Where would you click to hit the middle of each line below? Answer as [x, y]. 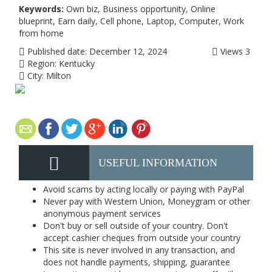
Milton [59, 76]
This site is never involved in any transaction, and [139, 250]
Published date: [56, 51]
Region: [41, 63]
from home [41, 33]
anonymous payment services [102, 213]
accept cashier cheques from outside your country [142, 238]
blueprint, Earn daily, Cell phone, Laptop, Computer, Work [131, 21]
